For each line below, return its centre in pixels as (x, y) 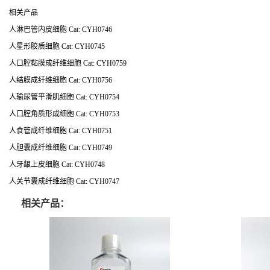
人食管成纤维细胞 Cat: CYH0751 (61, 131)
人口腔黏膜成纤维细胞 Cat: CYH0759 (68, 63)
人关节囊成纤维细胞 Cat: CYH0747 (64, 181)
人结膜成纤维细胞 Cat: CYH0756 (61, 80)
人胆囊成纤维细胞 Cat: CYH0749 (61, 148)
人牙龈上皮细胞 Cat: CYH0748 (57, 165)
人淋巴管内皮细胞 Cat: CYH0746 (61, 30)
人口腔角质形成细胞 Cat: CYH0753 (64, 114)
